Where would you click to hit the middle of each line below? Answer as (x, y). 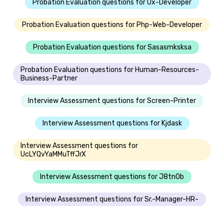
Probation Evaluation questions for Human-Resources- (110, 69)
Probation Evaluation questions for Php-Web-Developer (112, 24)
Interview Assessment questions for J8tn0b (112, 176)
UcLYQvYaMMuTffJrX (53, 154)
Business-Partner (49, 78)
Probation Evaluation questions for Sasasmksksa (112, 47)
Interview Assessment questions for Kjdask (112, 123)
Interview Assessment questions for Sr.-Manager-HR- (112, 199)
